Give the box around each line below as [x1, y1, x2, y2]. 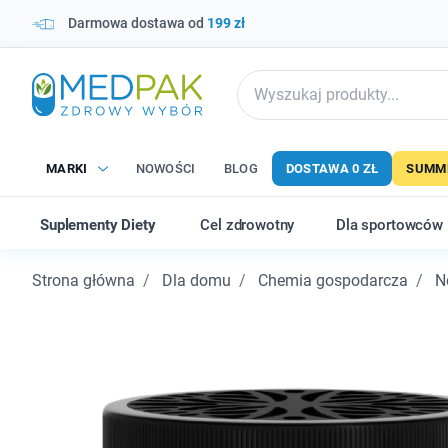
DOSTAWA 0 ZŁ [285, 161, 379, 176]
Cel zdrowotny [200, 216, 295, 234]
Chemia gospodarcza [258, 271, 408, 290]
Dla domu [162, 271, 231, 290]
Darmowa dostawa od [68, 15, 207, 31]
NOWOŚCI [135, 161, 196, 176]
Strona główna [32, 271, 135, 290]
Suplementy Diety [40, 216, 156, 234]
